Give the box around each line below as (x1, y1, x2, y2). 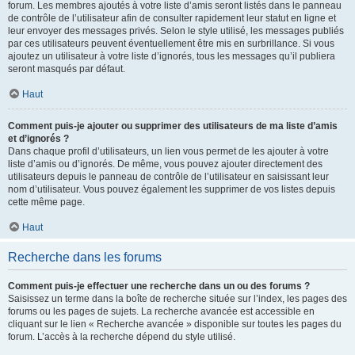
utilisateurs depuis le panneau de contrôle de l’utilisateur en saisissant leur (8, 171, 329, 182)
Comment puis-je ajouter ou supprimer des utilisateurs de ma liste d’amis (8, 120, 338, 132)
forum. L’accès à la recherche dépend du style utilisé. (8, 331, 235, 342)
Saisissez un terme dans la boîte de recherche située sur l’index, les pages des (8, 293, 347, 304)
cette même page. (8, 197, 85, 208)
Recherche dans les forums (8, 250, 162, 264)
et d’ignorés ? (8, 133, 69, 144)
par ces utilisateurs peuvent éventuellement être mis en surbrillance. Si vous (8, 38, 334, 49)
